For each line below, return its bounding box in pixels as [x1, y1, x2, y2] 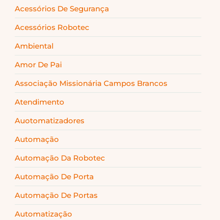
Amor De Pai [15, 59, 62, 69]
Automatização [15, 209, 72, 219]
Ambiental [15, 41, 54, 51]
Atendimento [15, 97, 64, 107]
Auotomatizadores [15, 115, 84, 125]
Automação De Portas [15, 190, 98, 200]
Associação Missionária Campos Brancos [15, 78, 167, 88]
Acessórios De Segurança [15, 3, 109, 13]
